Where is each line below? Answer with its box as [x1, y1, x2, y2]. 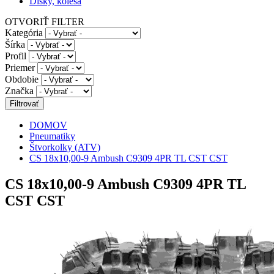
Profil [5, 51, 26, 61]
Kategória [5, 28, 43, 38]
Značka [5, 86, 34, 96]
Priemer [5, 62, 35, 73]
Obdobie [5, 74, 39, 84]
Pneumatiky [29, 131, 75, 141]
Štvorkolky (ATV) [29, 142, 100, 152]
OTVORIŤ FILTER [5, 17, 84, 27]
